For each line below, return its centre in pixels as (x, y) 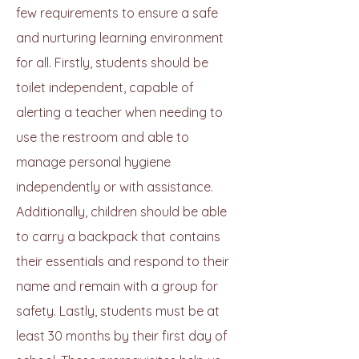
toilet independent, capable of (105, 87)
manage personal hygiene (93, 162)
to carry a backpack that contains (118, 236)
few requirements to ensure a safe (117, 13)
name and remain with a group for (117, 286)
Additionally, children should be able (121, 212)
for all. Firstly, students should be (112, 63)
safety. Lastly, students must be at (118, 311)
